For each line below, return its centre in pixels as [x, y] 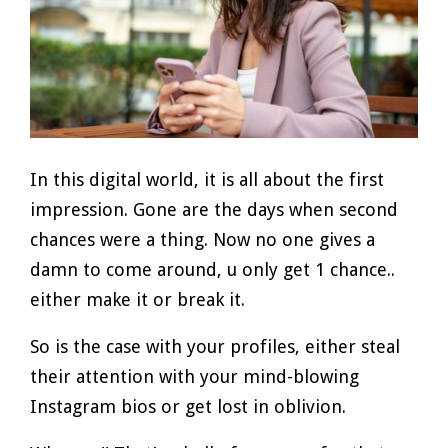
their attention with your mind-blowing [194, 376]
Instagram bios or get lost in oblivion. [190, 406]
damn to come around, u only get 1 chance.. [212, 269]
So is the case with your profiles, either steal [215, 346]
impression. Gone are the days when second [214, 209]
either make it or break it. [137, 299]
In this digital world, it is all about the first [207, 179]
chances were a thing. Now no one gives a [202, 239]
